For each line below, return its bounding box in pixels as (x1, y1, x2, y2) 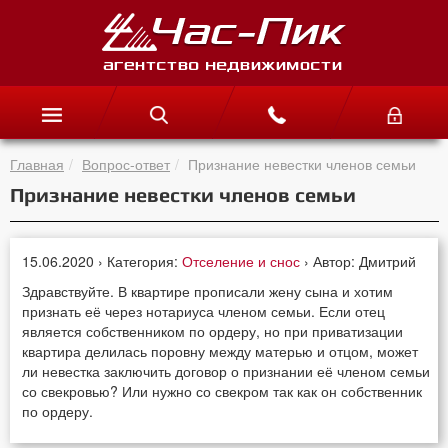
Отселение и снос (182, 250, 305, 271)
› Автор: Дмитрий (304, 250, 417, 271)
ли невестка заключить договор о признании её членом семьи (22, 360, 431, 381)
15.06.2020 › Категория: (22, 250, 183, 271)
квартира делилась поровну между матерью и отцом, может (22, 340, 419, 361)
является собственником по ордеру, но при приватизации (22, 320, 404, 341)
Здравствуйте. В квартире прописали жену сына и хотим (22, 280, 394, 301)
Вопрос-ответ (82, 153, 170, 174)
